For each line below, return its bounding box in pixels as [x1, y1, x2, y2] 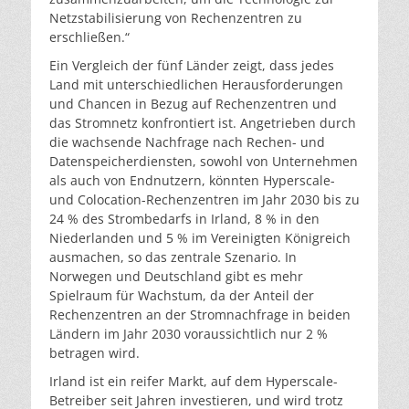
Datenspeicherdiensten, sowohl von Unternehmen [49, 152, 358, 170]
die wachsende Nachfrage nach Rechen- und [49, 132, 325, 151]
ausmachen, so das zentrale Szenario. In [49, 247, 297, 266]
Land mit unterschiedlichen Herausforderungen [49, 75, 343, 93]
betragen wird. [49, 343, 140, 362]
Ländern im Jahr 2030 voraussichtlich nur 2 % [49, 324, 328, 342]
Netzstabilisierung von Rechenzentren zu [49, 8, 302, 26]
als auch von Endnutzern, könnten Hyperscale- [49, 171, 335, 189]
